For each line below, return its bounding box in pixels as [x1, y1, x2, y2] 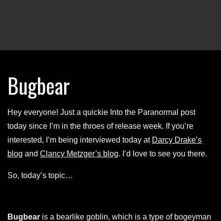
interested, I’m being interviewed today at [7, 135, 152, 144]
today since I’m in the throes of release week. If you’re [7, 121, 193, 130]
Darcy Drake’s [152, 135, 202, 144]
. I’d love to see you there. [118, 149, 207, 158]
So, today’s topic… [7, 171, 73, 180]
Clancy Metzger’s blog [40, 149, 118, 158]
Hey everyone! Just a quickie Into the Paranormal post [7, 108, 195, 116]
